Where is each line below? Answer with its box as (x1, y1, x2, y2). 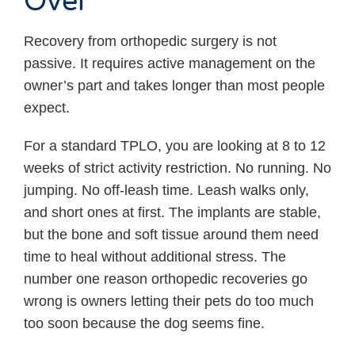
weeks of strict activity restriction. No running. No (24, 160, 331, 177)
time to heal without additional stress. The (24, 249, 286, 265)
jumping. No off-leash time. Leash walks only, (24, 182, 309, 199)
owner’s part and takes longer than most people (24, 78, 325, 94)
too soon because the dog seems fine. (24, 315, 265, 332)
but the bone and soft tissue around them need (24, 227, 319, 243)
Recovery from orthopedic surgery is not (24, 33, 277, 50)
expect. (24, 100, 70, 116)
